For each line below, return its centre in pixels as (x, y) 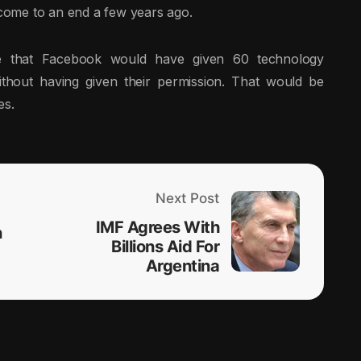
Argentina (182, 266)
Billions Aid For (165, 246)
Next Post (187, 198)
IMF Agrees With (157, 227)
